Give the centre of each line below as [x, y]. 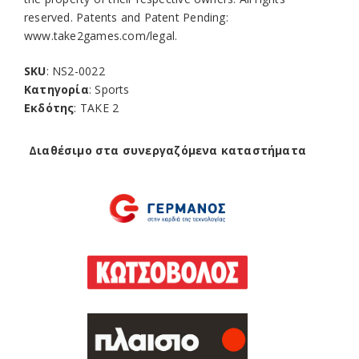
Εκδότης [49, 107]
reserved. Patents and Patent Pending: [126, 17]
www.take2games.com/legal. [101, 35]
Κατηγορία [56, 89]
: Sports [109, 89]
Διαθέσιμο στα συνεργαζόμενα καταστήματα [167, 150]
